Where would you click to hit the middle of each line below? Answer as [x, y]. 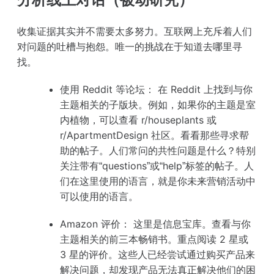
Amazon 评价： [95, 224]
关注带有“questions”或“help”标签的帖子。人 [157, 165]
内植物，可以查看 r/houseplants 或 [138, 120]
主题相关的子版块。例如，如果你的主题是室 [158, 104]
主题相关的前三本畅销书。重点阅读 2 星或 [154, 239]
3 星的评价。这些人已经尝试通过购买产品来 [157, 254]
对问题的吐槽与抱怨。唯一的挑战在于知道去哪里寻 [130, 46]
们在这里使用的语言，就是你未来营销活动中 [158, 181]
